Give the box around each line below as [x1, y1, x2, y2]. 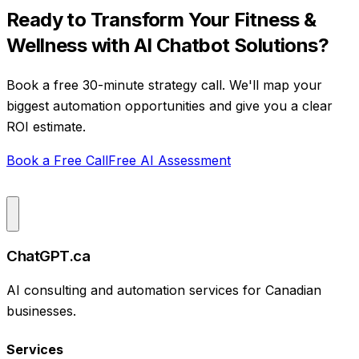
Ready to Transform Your [6, 7, 234, 31]
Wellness [6, 33, 87, 57]
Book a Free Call [6, 151, 108, 168]
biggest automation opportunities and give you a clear [6, 97, 333, 114]
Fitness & [233, 7, 317, 31]
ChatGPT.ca [6, 246, 91, 265]
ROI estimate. [6, 118, 86, 135]
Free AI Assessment [108, 151, 231, 168]
